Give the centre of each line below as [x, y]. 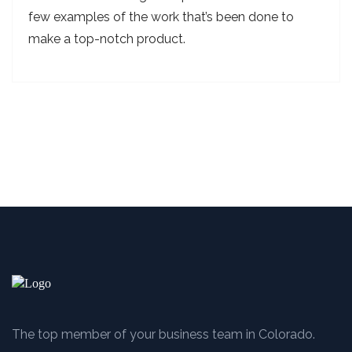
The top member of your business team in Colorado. [163, 334]
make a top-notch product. [107, 39]
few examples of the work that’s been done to [161, 17]
